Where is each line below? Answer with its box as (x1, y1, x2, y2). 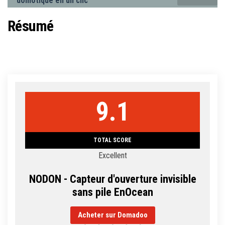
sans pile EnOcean (72, 185, 153, 198)
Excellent (98, 150, 127, 160)
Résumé (8, 17, 54, 35)
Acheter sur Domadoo (77, 210, 148, 219)
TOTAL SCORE (93, 136, 132, 144)
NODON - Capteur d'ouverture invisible (29, 172, 196, 185)
